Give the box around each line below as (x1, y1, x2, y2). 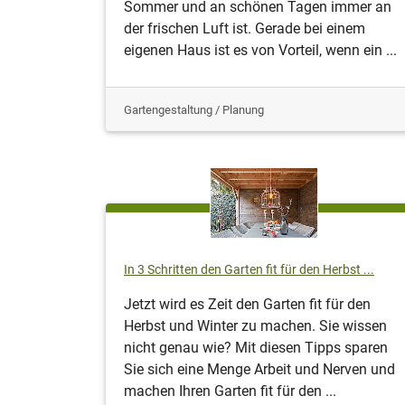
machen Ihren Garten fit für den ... (124, 381, 336, 400)
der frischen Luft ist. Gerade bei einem (124, 19, 365, 37)
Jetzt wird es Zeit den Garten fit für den (124, 295, 371, 313)
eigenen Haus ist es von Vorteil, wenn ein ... (124, 41, 397, 59)
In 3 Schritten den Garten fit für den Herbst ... (124, 261, 374, 278)
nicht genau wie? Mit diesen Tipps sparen (124, 338, 388, 356)
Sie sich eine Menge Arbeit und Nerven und (124, 360, 395, 378)
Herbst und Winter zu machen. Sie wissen (124, 316, 387, 334)
